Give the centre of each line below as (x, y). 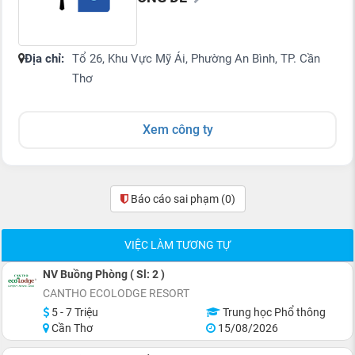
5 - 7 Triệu (74, 312)
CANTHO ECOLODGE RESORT (116, 293)
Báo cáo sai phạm (176, 199)
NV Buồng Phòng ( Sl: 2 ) (104, 274)
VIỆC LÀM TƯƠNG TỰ (177, 245)
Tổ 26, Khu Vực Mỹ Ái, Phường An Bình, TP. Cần (196, 59)
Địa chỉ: (44, 59)
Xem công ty (177, 130)
